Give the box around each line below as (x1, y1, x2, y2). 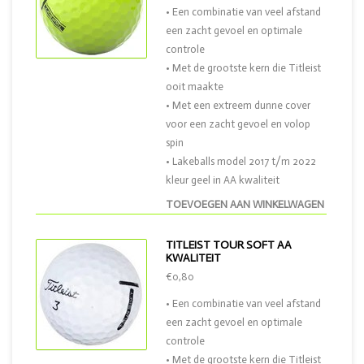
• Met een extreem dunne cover (166, 99, 310, 111)
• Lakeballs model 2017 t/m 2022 (166, 155, 316, 167)
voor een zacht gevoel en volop (166, 118, 310, 130)
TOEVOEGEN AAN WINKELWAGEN (166, 198, 324, 210)
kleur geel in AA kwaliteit (166, 174, 279, 186)
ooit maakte (166, 80, 223, 93)
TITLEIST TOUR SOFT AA (166, 238, 292, 252)
